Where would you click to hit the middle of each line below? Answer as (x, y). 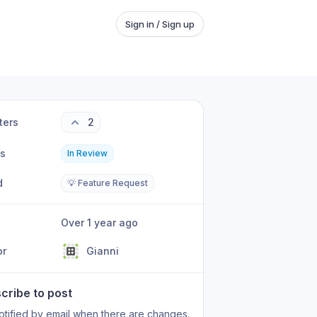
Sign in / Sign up (160, 24)
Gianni (103, 251)
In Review (88, 153)
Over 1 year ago (104, 223)
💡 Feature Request (108, 183)
